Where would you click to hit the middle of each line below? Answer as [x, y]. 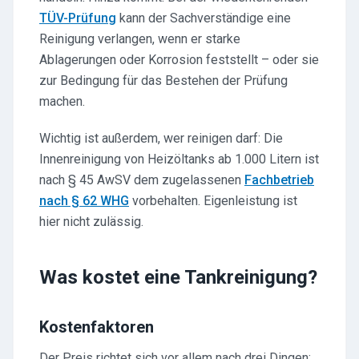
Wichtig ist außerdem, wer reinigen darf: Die [161, 138]
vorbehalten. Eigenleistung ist [213, 201]
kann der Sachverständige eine [204, 18]
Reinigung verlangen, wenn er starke [140, 39]
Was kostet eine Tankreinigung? [178, 277]
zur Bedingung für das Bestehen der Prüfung [163, 81]
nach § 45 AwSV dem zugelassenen [142, 180]
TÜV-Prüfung [78, 18]
